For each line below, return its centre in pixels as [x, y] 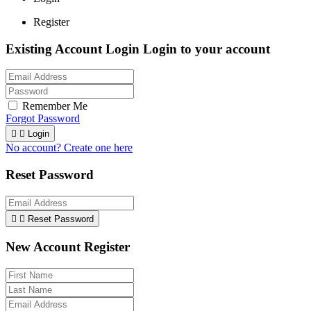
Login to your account [207, 49]
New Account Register [68, 247]
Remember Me [55, 106]
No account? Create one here [69, 148]
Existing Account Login [74, 49]
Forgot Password [43, 119]
